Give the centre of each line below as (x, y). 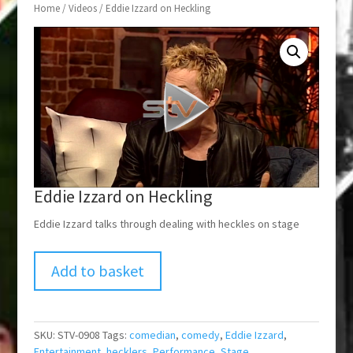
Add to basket (97, 271)
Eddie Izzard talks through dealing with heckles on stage (166, 224)
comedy (200, 335)
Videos (82, 9)
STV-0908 (78, 335)
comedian (152, 335)
